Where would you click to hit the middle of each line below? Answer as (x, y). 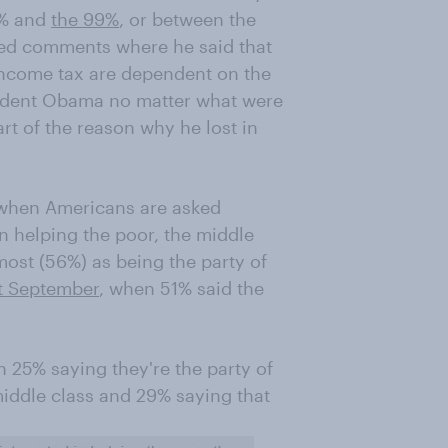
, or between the (187, 19)
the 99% (85, 19)
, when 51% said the (181, 288)
